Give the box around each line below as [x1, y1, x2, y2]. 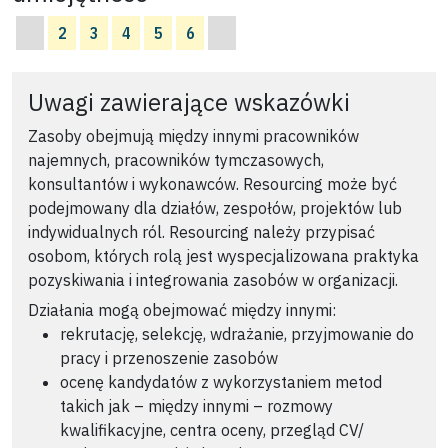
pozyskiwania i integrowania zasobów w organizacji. [28, 269, 398, 290]
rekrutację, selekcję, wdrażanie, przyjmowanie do [60, 324, 414, 345]
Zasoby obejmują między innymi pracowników [28, 125, 359, 146]
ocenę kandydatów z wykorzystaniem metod [60, 372, 382, 393]
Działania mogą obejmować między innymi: [28, 300, 336, 321]
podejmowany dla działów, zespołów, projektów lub [28, 197, 402, 218]
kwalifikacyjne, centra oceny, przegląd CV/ [60, 420, 364, 441]
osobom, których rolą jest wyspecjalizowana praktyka [28, 245, 419, 266]
